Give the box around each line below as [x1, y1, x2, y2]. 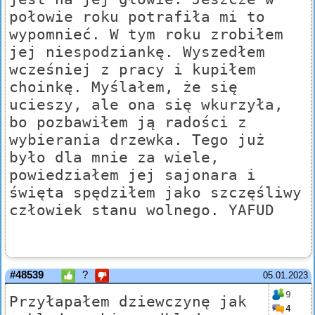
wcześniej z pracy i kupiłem [9, 60, 256, 79]
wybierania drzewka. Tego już [9, 131, 265, 149]
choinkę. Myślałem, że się [9, 78, 238, 96]
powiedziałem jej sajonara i [9, 166, 256, 184]
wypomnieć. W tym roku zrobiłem [9, 25, 283, 44]
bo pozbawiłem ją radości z [9, 113, 247, 131]
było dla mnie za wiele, [9, 148, 219, 167]
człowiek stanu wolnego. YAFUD [9, 201, 274, 219]
